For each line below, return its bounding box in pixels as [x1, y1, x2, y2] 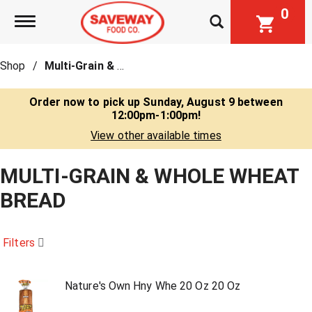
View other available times [91, 129, 221, 142]
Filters [3, 236, 35, 249]
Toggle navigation [24, 14, 124, 29]
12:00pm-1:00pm [111, 109, 198, 122]
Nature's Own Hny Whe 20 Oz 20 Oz [65, 279, 241, 292]
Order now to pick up [29, 95, 143, 109]
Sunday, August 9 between [143, 95, 283, 109]
